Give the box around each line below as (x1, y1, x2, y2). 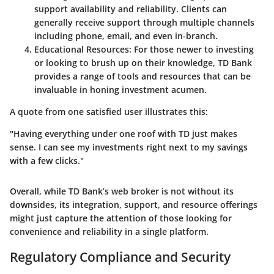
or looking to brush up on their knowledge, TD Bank (34, 56, 252, 68)
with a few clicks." (10, 154, 84, 166)
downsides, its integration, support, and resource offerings (10, 198, 257, 210)
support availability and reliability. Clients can (34, 2, 227, 15)
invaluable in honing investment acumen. (34, 83, 207, 95)
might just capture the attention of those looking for (10, 212, 232, 224)
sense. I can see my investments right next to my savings (10, 141, 248, 153)
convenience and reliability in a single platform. (10, 225, 209, 237)
